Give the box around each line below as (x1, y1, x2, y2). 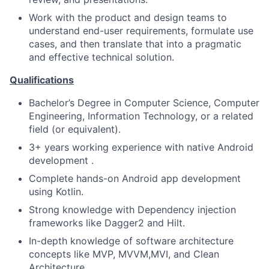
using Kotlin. (29, 186, 83, 198)
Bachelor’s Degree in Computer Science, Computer (29, 97, 259, 109)
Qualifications (10, 74, 74, 86)
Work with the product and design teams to (29, 11, 227, 23)
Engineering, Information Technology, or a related (29, 110, 253, 122)
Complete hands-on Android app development (29, 172, 241, 184)
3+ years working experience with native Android (29, 141, 253, 153)
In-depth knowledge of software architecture (29, 235, 234, 247)
